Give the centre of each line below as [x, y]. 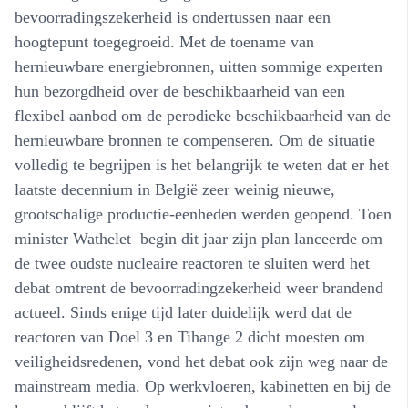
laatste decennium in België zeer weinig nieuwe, [175, 189]
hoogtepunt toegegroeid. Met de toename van [164, 41]
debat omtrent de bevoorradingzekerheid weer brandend [199, 287]
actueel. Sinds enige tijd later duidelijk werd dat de [183, 312]
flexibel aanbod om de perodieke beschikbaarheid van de [203, 115]
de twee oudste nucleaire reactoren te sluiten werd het [192, 263]
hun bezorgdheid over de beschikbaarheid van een [180, 91]
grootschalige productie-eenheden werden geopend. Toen [203, 214]
